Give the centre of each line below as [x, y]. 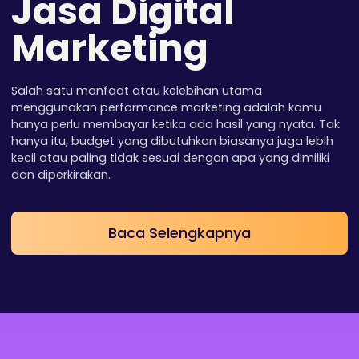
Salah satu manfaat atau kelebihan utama [137, 91]
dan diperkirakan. [61, 175]
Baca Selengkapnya [179, 232]
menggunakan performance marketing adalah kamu [167, 108]
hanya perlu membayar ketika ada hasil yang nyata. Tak [176, 125]
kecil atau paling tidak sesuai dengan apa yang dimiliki [171, 158]
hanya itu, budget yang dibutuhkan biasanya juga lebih [173, 141]
